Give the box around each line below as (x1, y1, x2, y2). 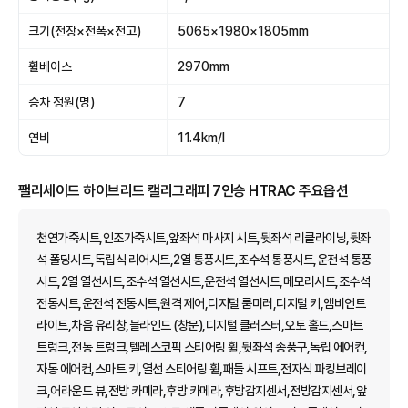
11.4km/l (178, 130, 225, 145)
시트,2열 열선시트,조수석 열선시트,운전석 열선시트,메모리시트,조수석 (36, 273, 370, 289)
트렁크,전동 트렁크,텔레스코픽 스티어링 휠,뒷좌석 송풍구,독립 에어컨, (36, 339, 368, 354)
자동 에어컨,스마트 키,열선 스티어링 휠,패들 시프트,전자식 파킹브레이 (36, 361, 367, 376)
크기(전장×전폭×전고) (28, 24, 141, 38)
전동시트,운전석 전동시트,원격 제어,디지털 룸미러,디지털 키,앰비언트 (36, 295, 365, 311)
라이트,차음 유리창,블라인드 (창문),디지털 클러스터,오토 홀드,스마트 (36, 317, 363, 332)
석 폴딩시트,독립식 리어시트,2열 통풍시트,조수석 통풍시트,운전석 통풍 (36, 251, 372, 267)
